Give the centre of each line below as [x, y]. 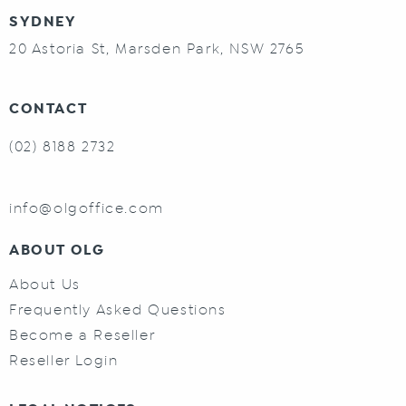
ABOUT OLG [57, 250]
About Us [45, 284]
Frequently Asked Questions [118, 309]
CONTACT [48, 108]
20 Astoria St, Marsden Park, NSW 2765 [157, 48]
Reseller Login [64, 360]
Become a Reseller [82, 334]
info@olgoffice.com [87, 208]
